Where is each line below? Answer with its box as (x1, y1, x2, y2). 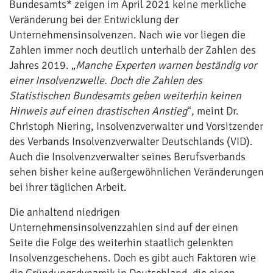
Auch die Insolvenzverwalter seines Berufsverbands (9, 150, 246, 163)
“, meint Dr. (187, 104, 239, 118)
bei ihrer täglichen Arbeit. (9, 180, 127, 194)
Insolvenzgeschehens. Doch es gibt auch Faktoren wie (9, 251, 256, 264)
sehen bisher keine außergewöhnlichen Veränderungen (9, 165, 264, 179)
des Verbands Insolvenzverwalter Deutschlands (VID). (9, 135, 253, 148)
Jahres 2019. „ (9, 58, 76, 72)
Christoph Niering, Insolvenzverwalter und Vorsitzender (9, 119, 263, 133)
